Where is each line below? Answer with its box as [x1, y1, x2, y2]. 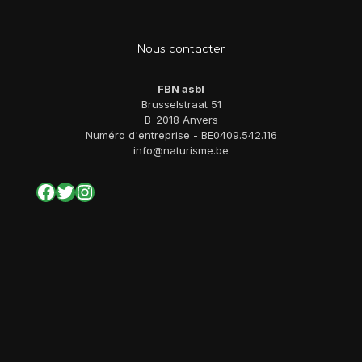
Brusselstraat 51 [141, 98, 221, 111]
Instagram [74, 179, 168, 203]
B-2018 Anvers [144, 113, 218, 126]
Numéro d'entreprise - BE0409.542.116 [85, 128, 277, 141]
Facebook [36, 179, 125, 203]
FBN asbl [158, 82, 204, 95]
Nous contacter [137, 44, 225, 55]
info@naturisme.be [133, 144, 229, 157]
